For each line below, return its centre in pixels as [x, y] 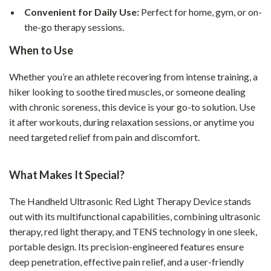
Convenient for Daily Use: [82, 12]
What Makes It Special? [67, 175]
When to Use [41, 50]
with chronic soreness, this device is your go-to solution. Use [132, 107]
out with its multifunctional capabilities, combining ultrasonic [135, 216]
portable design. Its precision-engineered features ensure [126, 247]
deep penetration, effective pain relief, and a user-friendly [126, 262]
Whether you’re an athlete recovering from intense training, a [133, 77]
